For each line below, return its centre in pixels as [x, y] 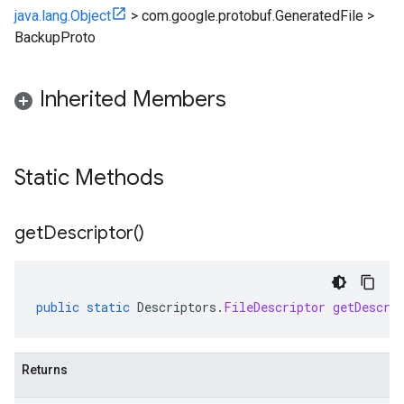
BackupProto [55, 37]
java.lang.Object [63, 16]
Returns [45, 370]
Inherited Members [133, 99]
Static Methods [92, 178]
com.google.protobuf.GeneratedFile [252, 16]
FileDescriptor [275, 307]
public [58, 307]
